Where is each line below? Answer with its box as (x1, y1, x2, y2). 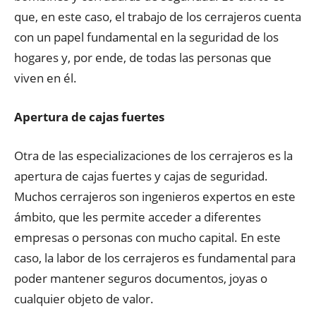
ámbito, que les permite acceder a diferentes (14, 209, 261, 225)
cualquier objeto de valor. (14, 291, 154, 307)
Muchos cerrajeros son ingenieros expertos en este (14, 188, 296, 205)
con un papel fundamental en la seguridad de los (14, 29, 279, 45)
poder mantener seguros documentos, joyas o (14, 270, 267, 286)
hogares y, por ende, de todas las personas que (14, 49, 272, 66)
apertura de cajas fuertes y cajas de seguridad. (14, 168, 268, 184)
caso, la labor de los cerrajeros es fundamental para (14, 250, 296, 266)
